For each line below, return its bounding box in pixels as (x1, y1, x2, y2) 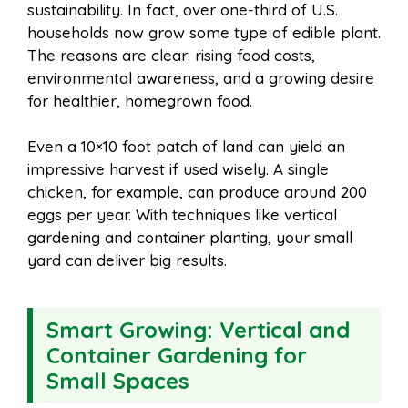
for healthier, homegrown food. (27, 90, 252, 110)
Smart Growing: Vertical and (46, 316, 350, 344)
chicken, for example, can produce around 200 (27, 182, 367, 202)
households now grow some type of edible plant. (27, 22, 381, 42)
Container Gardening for (46, 342, 307, 370)
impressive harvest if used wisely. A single (27, 159, 329, 179)
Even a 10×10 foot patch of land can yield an (27, 137, 345, 157)
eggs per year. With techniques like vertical (27, 205, 337, 225)
